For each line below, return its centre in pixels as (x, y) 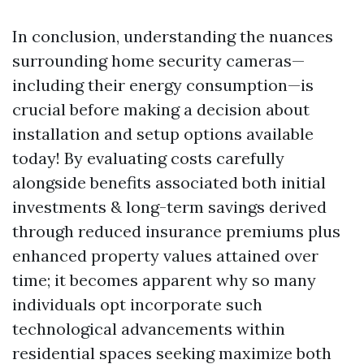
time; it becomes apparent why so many (164, 280)
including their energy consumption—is (163, 85)
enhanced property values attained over (165, 256)
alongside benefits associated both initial (169, 182)
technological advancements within (149, 329)
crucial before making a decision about (161, 109)
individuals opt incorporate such (137, 304)
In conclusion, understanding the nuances (173, 36)
